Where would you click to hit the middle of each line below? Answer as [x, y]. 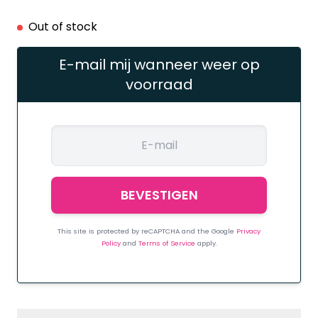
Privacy [248, 231]
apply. [207, 243]
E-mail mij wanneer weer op [159, 65]
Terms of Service [168, 243]
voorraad [159, 85]
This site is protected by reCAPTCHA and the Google [147, 231]
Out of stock [63, 27]
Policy [112, 243]
